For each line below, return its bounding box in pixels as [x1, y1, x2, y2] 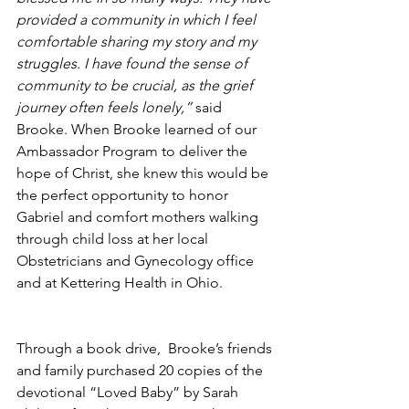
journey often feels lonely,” [16, 98, 192, 116]
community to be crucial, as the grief [16, 76, 257, 94]
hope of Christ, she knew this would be [16, 163, 272, 182]
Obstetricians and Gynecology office [16, 251, 257, 269]
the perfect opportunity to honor [16, 185, 232, 204]
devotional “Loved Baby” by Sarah [16, 383, 242, 401]
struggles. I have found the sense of [16, 54, 251, 72]
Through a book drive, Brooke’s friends [16, 339, 276, 357]
